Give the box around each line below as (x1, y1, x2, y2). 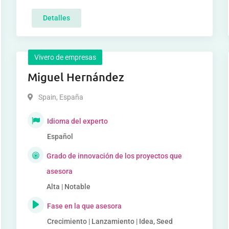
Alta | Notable (46, 182, 90, 191)
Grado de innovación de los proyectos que (46, 152, 182, 160)
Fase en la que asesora (47, 202, 122, 210)
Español (47, 132, 74, 141)
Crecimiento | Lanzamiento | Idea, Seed (47, 217, 173, 225)
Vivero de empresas (34, 53, 97, 61)
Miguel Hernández (28, 70, 125, 84)
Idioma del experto (47, 117, 108, 125)
